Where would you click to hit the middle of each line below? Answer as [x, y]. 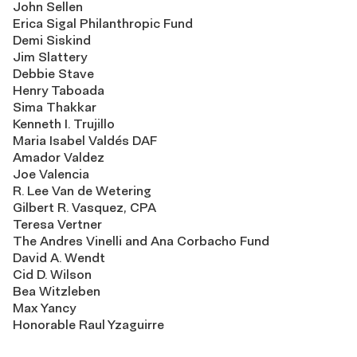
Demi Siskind [52, 40]
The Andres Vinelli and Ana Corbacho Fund [141, 241]
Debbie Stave [53, 74]
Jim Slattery [50, 57]
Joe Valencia [51, 174]
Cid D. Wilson [52, 275]
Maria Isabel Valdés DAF [85, 141]
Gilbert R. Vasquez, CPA [84, 208]
